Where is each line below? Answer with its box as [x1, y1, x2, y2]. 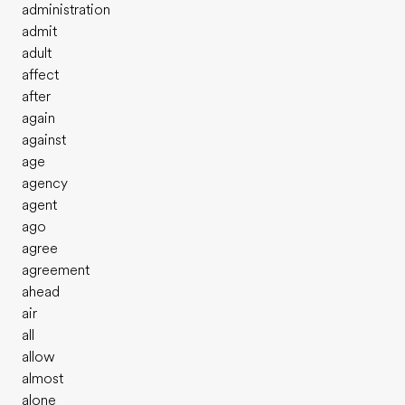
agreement [22, 262, 89, 278]
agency [22, 175, 68, 192]
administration [22, 2, 110, 18]
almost [22, 371, 63, 387]
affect [22, 67, 59, 83]
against [22, 132, 66, 148]
